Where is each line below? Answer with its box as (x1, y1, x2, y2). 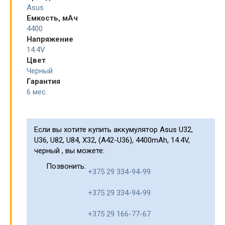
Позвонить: (44, 162, 88, 171)
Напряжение (27, 35, 73, 44)
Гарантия (27, 77, 60, 86)
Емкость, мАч (27, 14, 78, 23)
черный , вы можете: (34, 146, 104, 156)
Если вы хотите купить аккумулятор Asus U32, (34, 125, 193, 135)
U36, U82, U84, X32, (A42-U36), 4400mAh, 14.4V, (34, 136, 190, 145)
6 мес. (27, 87, 47, 97)
